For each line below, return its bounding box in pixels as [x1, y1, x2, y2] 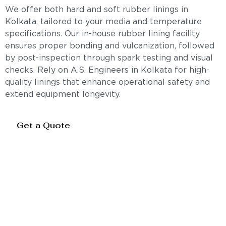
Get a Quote [17, 120, 70, 131]
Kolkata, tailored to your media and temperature [5, 18, 202, 26]
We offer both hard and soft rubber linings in [5, 6, 188, 14]
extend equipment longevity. [5, 91, 121, 99]
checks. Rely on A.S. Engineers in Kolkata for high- [5, 67, 209, 75]
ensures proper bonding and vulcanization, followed [5, 42, 214, 50]
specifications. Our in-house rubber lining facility [5, 30, 200, 38]
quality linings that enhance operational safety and [5, 79, 210, 87]
